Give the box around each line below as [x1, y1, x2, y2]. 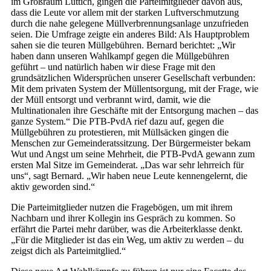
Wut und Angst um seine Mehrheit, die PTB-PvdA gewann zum [11, 149, 255, 160]
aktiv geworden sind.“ [11, 181, 95, 192]
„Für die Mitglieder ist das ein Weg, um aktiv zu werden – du [11, 235, 244, 246]
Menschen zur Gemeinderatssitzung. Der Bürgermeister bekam [11, 138, 250, 149]
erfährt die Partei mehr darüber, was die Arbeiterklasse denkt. [11, 224, 243, 235]
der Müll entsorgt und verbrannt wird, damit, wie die [11, 94, 211, 105]
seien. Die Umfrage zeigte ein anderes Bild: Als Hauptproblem [11, 29, 249, 40]
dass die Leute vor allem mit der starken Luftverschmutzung [11, 7, 239, 18]
